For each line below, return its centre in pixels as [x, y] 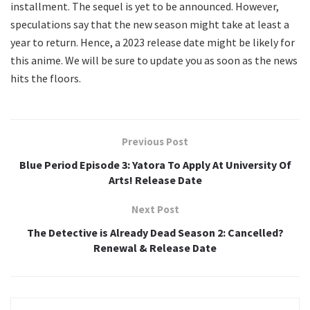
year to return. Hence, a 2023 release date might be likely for [153, 43]
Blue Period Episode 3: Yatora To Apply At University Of [155, 165]
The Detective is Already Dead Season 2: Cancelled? [155, 233]
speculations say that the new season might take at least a [150, 25]
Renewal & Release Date [155, 248]
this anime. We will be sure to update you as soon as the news [154, 61]
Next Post [155, 210]
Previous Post [155, 142]
